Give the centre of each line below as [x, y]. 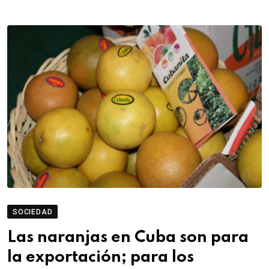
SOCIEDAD [33, 212]
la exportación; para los [101, 258]
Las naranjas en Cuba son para [128, 238]
